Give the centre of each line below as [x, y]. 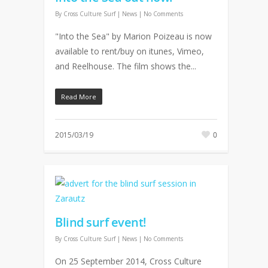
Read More [79, 97]
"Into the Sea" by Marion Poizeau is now [133, 36]
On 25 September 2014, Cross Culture [128, 261]
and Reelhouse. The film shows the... [126, 66]
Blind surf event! [101, 222]
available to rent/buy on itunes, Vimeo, [130, 51]
